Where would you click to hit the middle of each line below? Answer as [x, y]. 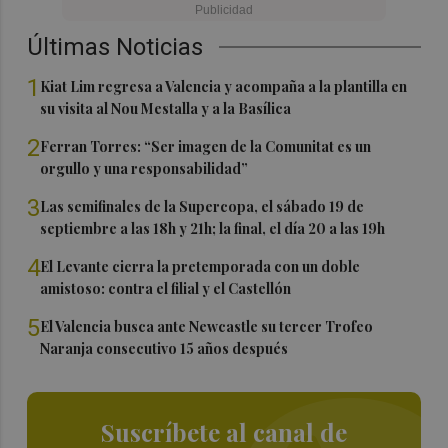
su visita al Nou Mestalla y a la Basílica [166, 109]
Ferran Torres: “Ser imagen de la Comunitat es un [206, 147]
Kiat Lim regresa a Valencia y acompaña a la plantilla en [224, 87]
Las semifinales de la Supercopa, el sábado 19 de [202, 207]
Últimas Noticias [115, 47]
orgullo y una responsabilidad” [144, 169]
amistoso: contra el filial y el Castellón [166, 289]
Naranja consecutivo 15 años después [164, 349]
